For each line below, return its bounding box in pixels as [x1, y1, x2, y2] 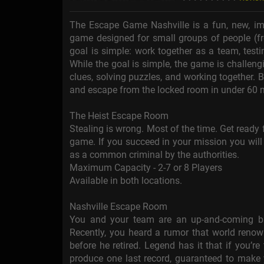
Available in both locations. [70, 175, 182, 187]
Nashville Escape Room [70, 201, 167, 213]
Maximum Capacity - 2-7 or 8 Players [70, 162, 222, 174]
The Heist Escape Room [70, 110, 169, 122]
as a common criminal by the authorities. [70, 149, 239, 161]
